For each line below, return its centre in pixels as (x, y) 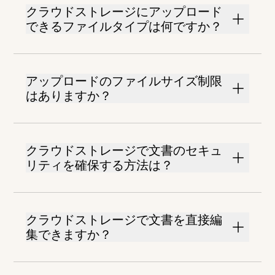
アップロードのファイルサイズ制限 (124, 81)
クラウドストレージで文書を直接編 (124, 220)
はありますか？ (69, 96)
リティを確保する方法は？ (100, 165)
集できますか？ (69, 235)
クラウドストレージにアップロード (124, 12)
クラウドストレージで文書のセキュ (124, 151)
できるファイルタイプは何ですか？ (124, 27)
